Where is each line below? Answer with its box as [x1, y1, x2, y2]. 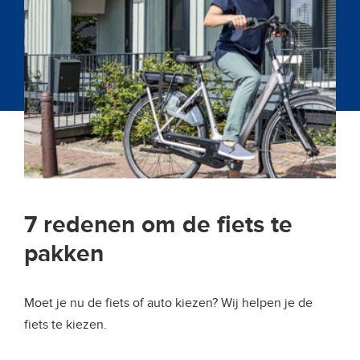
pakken [24, 239, 104, 268]
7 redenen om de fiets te [24, 211, 292, 239]
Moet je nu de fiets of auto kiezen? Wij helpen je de [24, 295, 313, 311]
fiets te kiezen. [24, 317, 107, 333]
